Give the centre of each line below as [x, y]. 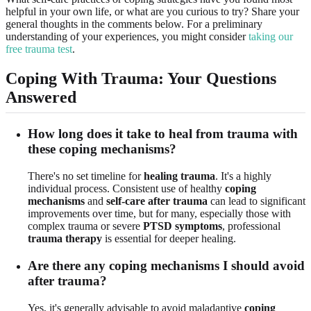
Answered [41, 98]
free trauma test [39, 49]
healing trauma [179, 176]
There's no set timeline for [86, 176]
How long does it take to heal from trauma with [163, 134]
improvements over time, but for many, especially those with [159, 214]
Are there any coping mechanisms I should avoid [166, 265]
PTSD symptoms [183, 226]
